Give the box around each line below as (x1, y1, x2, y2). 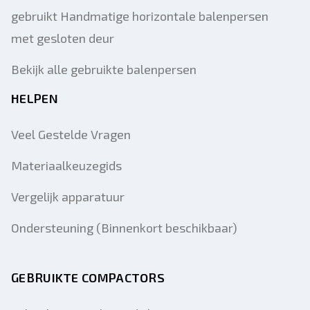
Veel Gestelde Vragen (11, 127, 131, 142)
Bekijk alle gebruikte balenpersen (11, 62, 197, 77)
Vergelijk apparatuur (11, 189, 125, 204)
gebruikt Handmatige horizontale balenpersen (11, 8, 268, 24)
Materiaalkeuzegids (11, 158, 122, 173)
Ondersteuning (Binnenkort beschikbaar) (11, 220, 237, 235)
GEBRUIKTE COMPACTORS (11, 270, 165, 285)
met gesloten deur (11, 30, 114, 46)
